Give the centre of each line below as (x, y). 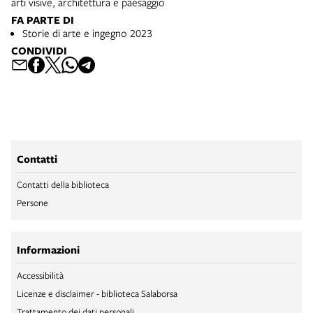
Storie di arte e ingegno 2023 (87, 33)
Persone (32, 203)
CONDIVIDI (39, 51)
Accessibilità (40, 275)
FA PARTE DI (43, 20)
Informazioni (48, 250)
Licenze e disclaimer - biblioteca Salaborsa (97, 293)
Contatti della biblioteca (63, 184)
